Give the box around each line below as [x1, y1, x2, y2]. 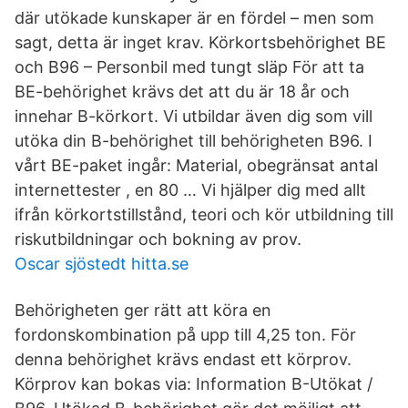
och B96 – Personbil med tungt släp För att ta [15, 57, 364, 76]
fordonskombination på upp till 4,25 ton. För [15, 325, 356, 344]
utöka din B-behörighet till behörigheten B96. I [15, 131, 372, 150]
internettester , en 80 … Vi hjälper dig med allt [15, 180, 366, 199]
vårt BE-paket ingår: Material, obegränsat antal [15, 156, 378, 175]
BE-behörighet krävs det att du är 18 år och [15, 82, 350, 101]
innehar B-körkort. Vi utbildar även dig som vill [15, 107, 372, 126]
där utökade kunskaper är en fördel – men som [15, 8, 374, 27]
